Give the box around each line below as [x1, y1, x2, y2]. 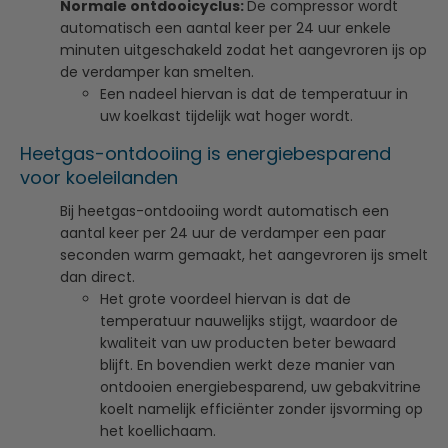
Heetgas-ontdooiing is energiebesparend [20, 140, 391, 166]
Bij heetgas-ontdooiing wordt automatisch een [60, 200, 389, 221]
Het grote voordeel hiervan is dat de [100, 288, 351, 309]
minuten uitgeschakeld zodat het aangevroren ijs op [60, 39, 427, 60]
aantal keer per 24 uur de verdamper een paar [60, 222, 386, 243]
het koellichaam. [100, 420, 216, 441]
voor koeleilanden [20, 164, 178, 190]
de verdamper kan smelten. [60, 61, 254, 82]
